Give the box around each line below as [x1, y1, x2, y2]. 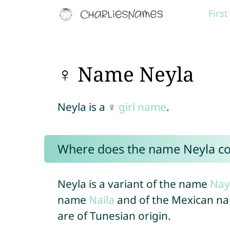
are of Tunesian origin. [57, 208, 171, 223]
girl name [118, 100, 166, 114]
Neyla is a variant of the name [57, 177, 210, 191]
